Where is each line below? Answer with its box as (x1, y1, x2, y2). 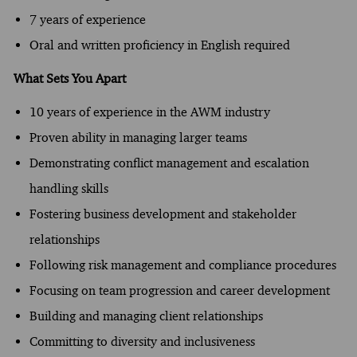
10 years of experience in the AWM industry (29, 104, 270, 120)
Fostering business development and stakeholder (29, 206, 296, 222)
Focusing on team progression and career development (29, 282, 330, 298)
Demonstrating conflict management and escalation (29, 155, 309, 171)
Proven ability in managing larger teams (29, 129, 247, 145)
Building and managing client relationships (29, 308, 263, 324)
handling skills (29, 180, 108, 196)
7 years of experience (29, 11, 146, 27)
